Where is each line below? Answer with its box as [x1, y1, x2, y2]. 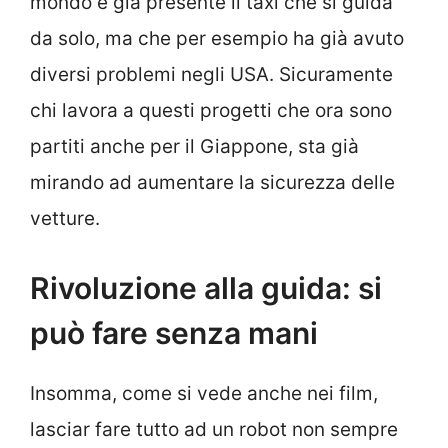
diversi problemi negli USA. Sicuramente [30, 63, 393, 87]
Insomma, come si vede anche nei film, [30, 381, 378, 405]
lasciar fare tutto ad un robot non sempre [30, 417, 398, 441]
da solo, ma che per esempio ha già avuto [30, 27, 404, 51]
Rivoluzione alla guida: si [30, 269, 382, 306]
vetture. [30, 207, 100, 231]
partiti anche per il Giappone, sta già [30, 135, 359, 159]
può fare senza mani [30, 314, 318, 351]
